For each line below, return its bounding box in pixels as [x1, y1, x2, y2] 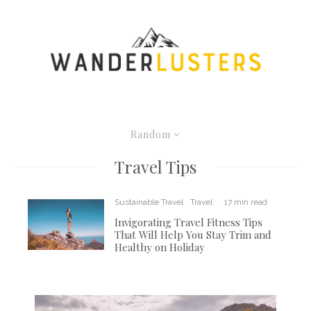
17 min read [224, 197, 268, 208]
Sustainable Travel [115, 197, 184, 208]
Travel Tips [115, 155, 196, 178]
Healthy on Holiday [115, 240, 205, 255]
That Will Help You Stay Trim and [115, 228, 272, 242]
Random [130, 128, 171, 142]
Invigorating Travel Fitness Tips [115, 215, 263, 230]
